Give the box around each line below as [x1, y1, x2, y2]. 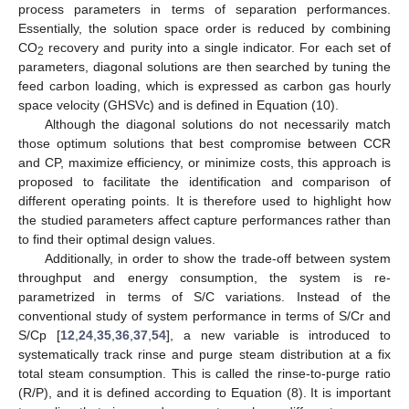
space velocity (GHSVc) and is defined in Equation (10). [18, 97, 339, 112]
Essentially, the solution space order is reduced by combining [18, 20, 391, 36]
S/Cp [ [18, 327, 60, 342]
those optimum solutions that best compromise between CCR [18, 135, 391, 151]
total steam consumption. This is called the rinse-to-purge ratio [18, 365, 391, 381]
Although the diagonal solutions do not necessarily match [44, 116, 391, 131]
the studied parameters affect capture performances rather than [18, 212, 391, 227]
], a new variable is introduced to [165, 327, 392, 342]
